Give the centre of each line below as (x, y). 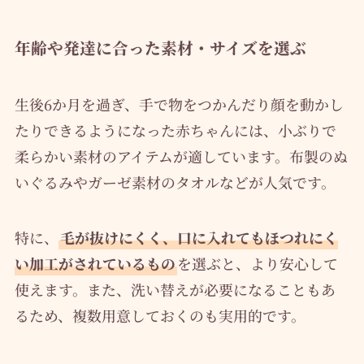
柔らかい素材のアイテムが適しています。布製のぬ (181, 156)
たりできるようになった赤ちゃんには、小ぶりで (175, 130)
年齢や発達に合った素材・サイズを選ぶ (160, 48)
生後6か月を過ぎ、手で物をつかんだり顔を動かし (179, 104)
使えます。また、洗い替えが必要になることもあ (175, 289)
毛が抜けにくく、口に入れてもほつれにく (199, 237)
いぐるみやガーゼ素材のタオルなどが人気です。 (175, 182)
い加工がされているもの (95, 263)
